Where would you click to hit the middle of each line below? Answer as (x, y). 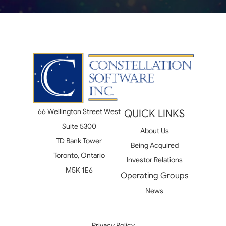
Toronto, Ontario (79, 156)
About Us (154, 131)
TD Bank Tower (79, 141)
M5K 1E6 (79, 170)
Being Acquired (154, 146)
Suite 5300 (79, 126)
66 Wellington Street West (79, 112)
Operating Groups (154, 176)
